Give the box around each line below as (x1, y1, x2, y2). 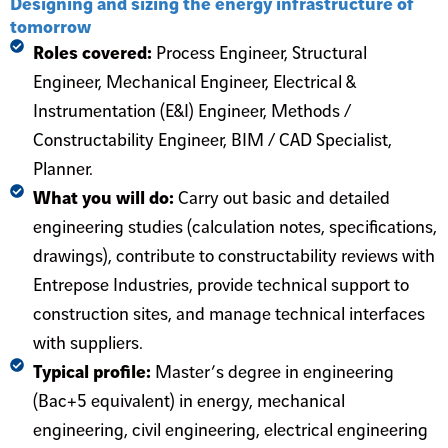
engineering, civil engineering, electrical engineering (32, 420, 428, 440)
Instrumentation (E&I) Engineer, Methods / (32, 101, 351, 121)
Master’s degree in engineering (154, 362, 394, 382)
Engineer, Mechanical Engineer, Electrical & (32, 72, 356, 92)
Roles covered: (32, 43, 156, 63)
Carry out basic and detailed (177, 188, 390, 208)
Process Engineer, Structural (155, 43, 367, 63)
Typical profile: (32, 362, 155, 382)
